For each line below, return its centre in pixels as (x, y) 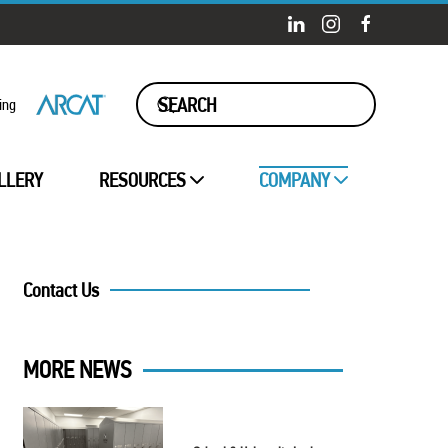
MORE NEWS (76, 370)
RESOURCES (142, 180)
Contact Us (60, 290)
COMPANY (295, 180)
